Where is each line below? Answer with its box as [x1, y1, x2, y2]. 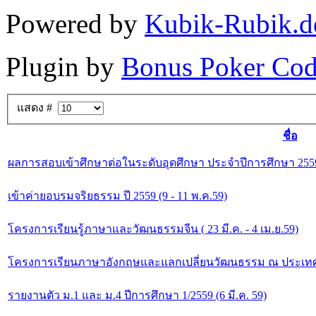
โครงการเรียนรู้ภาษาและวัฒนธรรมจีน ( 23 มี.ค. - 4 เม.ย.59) [8, 223, 298, 236]
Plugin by [6, 51, 121, 82]
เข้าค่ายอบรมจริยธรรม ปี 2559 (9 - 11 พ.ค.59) [8, 190, 227, 202]
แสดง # [17, 102, 58, 114]
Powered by [6, 8, 145, 39]
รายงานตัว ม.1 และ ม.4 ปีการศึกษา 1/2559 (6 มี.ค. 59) [8, 289, 267, 302]
